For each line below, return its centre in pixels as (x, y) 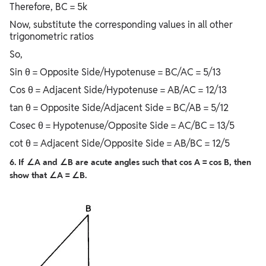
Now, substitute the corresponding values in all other (121, 25)
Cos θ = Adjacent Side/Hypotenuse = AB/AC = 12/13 (118, 90)
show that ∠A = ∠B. (48, 175)
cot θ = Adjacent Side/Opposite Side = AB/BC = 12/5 (121, 144)
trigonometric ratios (52, 37)
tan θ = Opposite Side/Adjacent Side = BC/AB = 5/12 (119, 108)
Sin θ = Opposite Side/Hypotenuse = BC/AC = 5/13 (115, 72)
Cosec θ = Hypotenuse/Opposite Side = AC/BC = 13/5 (122, 126)
